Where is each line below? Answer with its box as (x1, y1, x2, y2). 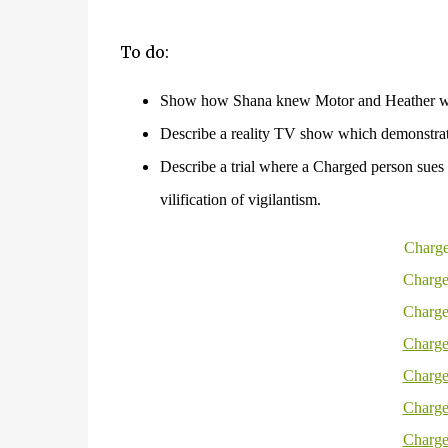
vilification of (159, 191, 248, 208)
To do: (119, 42, 169, 62)
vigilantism (247, 191, 317, 208)
